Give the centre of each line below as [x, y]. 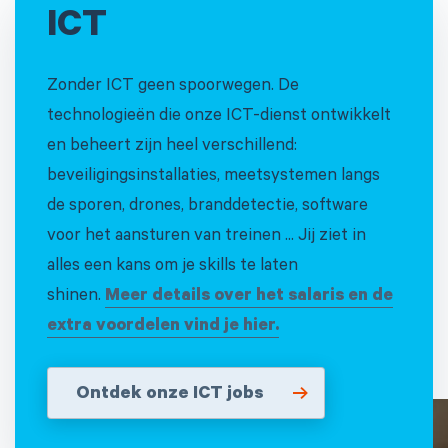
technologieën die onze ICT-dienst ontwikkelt [219, 117]
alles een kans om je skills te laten [172, 267]
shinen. [76, 297]
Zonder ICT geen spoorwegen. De [173, 87]
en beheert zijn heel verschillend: [172, 147]
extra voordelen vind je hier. [163, 327]
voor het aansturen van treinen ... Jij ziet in [206, 237]
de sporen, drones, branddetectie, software [207, 207]
